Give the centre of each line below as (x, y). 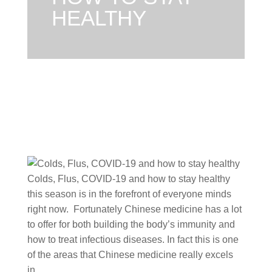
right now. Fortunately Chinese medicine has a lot (134, 209)
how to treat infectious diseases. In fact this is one (133, 240)
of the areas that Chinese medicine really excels (130, 255)
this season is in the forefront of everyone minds (129, 194)
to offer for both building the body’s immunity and (131, 224)
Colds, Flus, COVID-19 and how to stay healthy (128, 179)
